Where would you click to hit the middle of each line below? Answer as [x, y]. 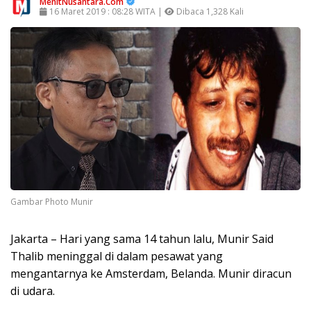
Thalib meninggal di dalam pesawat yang [117, 257]
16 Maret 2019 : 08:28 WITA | [106, 11]
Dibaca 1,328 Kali [209, 11]
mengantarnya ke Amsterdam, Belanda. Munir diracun [151, 274]
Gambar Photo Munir [52, 202]
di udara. [33, 291]
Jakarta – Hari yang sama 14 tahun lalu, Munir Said [142, 239]
